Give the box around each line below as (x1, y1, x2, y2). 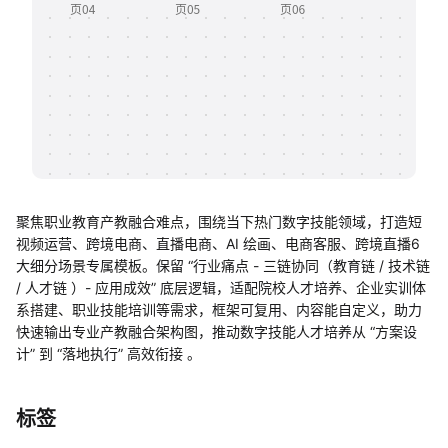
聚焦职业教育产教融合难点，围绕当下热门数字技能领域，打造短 (16, 213, 422, 230)
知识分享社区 (76, 34, 160, 52)
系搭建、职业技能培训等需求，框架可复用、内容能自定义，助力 (16, 301, 422, 318)
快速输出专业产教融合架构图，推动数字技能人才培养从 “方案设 (16, 323, 417, 340)
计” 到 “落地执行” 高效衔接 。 (16, 345, 201, 362)
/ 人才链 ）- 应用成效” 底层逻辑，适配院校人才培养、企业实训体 (16, 279, 426, 296)
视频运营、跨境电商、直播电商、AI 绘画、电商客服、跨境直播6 (16, 235, 420, 252)
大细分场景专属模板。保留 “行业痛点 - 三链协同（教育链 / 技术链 (16, 257, 430, 274)
